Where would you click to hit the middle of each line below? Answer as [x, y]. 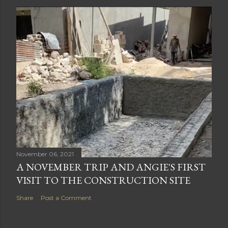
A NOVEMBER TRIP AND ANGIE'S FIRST [111, 167]
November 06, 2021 [45, 154]
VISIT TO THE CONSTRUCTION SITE [103, 180]
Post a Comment [66, 198]
